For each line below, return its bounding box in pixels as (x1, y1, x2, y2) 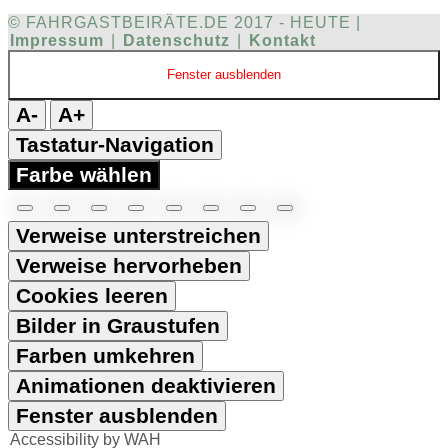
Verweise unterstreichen (16, 223, 261, 247)
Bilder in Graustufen (16, 313, 220, 337)
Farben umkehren (16, 343, 195, 367)
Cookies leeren (16, 283, 168, 307)
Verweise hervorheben (16, 253, 242, 277)
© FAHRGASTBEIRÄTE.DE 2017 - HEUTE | (8, 13, 361, 31)
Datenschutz (123, 31, 230, 49)
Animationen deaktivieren (16, 373, 276, 397)
